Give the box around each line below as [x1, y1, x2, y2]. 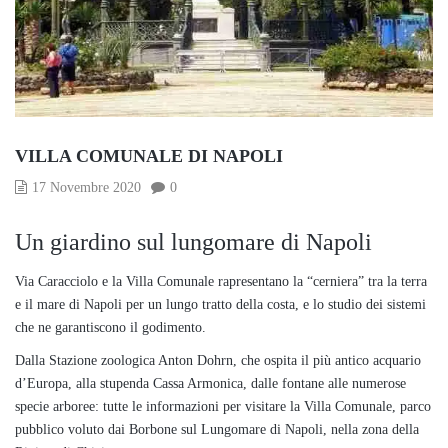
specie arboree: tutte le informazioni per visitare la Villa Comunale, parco [15, 399, 431, 415]
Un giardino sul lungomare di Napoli [15, 229, 372, 256]
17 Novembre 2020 [32, 180, 141, 196]
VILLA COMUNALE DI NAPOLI [15, 146, 283, 167]
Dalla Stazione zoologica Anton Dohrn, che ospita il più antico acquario [15, 353, 421, 369]
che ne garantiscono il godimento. [15, 320, 206, 336]
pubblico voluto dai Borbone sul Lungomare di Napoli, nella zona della [15, 422, 419, 438]
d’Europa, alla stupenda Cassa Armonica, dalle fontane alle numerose [15, 376, 406, 392]
